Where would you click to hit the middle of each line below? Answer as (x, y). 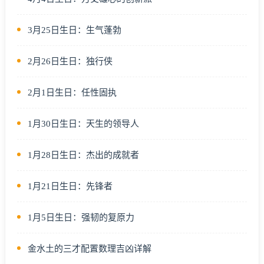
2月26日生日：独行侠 (70, 61)
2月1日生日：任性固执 (72, 92)
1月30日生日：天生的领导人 (83, 123)
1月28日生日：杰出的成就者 (83, 155)
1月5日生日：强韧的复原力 (81, 217)
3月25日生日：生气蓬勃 (75, 30)
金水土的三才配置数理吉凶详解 (90, 248)
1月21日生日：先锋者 (70, 186)
